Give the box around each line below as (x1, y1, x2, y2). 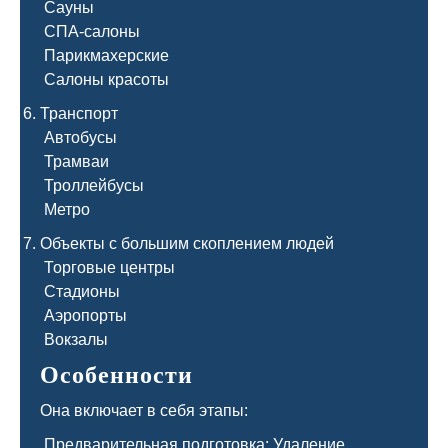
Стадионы (40, 283, 120, 300)
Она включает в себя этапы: (40, 402, 248, 419)
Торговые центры (40, 259, 175, 276)
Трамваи (40, 153, 109, 170)
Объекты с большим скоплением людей (40, 235, 334, 252)
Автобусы (40, 129, 117, 146)
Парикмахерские (40, 47, 169, 64)
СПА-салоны (40, 23, 140, 40)
